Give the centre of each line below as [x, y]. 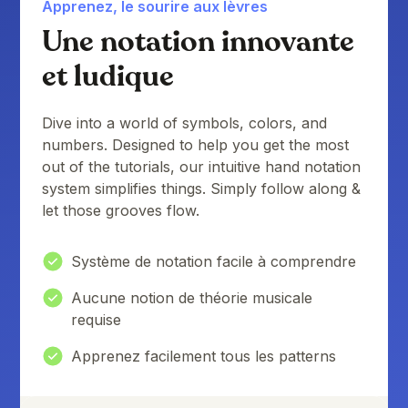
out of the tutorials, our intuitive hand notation [202, 167]
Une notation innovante [199, 42]
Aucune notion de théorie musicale [192, 298]
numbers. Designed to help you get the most [196, 145]
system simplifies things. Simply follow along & [202, 189]
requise [97, 320]
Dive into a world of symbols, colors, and [185, 123]
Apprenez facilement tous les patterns [204, 357]
